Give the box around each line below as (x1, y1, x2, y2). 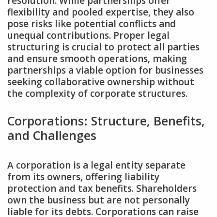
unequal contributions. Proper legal (7, 29, 170, 42)
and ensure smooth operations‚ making (7, 52, 187, 65)
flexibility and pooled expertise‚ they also (7, 6, 194, 19)
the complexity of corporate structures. (7, 87, 187, 100)
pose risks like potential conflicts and (7, 17, 176, 31)
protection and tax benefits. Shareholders (7, 182, 197, 195)
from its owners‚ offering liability (7, 170, 159, 183)
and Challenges (7, 126, 96, 143)
